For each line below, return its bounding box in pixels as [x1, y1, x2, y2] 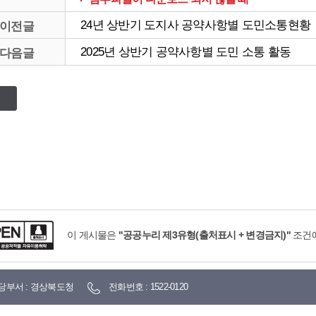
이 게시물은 [67, 229, 119, 241]
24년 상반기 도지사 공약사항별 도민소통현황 [80, 18, 310, 32]
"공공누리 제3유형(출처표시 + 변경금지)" [118, 229, 291, 241]
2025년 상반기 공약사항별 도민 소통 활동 [80, 45, 291, 59]
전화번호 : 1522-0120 [109, 281, 188, 293]
